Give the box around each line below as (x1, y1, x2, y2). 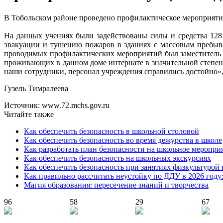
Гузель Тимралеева (4, 84, 68, 93)
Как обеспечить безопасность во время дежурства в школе (24, 135, 222, 144)
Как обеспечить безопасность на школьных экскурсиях (24, 153, 211, 162)
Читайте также (4, 110, 54, 118)
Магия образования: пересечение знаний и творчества (24, 180, 209, 189)
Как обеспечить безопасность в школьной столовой (24, 126, 199, 135)
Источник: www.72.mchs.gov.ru (4, 101, 110, 110)
